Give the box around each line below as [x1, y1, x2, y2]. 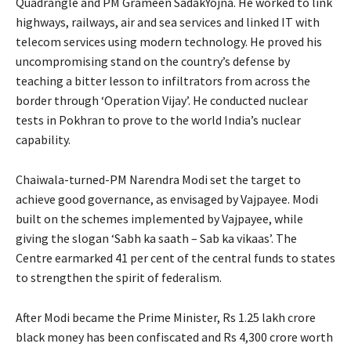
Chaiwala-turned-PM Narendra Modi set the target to [16, 171, 301, 187]
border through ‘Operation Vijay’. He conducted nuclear [16, 92, 308, 108]
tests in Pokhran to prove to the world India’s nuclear [16, 111, 301, 128]
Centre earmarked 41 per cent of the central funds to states [16, 249, 335, 266]
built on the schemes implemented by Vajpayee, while [16, 210, 303, 226]
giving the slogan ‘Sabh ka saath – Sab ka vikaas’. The [16, 230, 297, 246]
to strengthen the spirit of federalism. [16, 269, 222, 285]
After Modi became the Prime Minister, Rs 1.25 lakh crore [16, 309, 316, 325]
